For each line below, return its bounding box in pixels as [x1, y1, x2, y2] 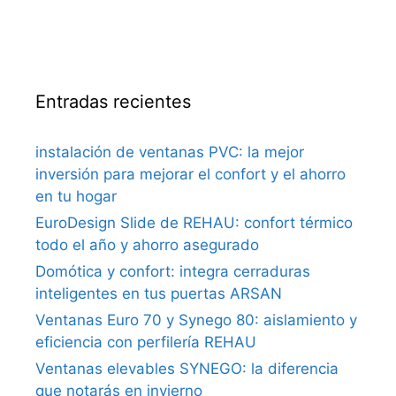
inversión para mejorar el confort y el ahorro [35, 164, 346, 183]
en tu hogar [35, 187, 117, 205]
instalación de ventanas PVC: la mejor [35, 142, 304, 161]
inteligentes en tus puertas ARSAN [35, 284, 282, 302]
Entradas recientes [35, 90, 191, 112]
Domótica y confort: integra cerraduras [35, 262, 310, 280]
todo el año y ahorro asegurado [35, 235, 259, 254]
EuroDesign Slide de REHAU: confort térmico [35, 213, 353, 232]
